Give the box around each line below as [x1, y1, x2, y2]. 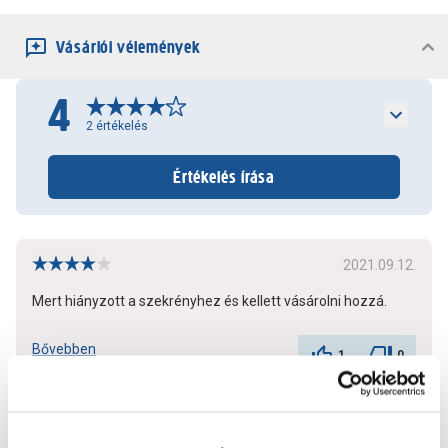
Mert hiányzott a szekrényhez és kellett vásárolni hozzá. [32, 293, 387, 310]
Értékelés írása [172, 166, 276, 189]
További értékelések [155, 418, 293, 441]
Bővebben [32, 341, 96, 358]
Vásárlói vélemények [56, 36, 201, 59]
